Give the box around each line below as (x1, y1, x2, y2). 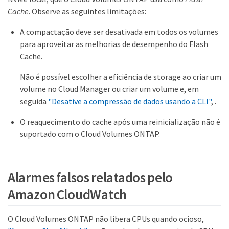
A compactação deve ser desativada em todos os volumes (20, 26, 218, 37)
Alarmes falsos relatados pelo (8, 169, 173, 187)
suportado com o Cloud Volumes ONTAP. (20, 128, 160, 139)
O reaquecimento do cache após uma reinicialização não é (20, 116, 220, 127)
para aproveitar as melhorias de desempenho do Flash (20, 38, 208, 49)
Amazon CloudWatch (8, 186, 127, 203)
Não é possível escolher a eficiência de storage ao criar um (20, 71, 221, 82)
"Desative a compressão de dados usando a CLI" (48, 96, 211, 106)
